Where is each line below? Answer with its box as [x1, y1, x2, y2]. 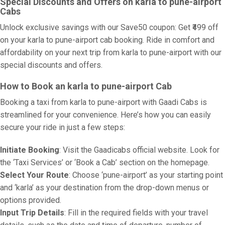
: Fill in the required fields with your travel [64, 208, 208, 217]
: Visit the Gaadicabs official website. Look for [59, 145, 219, 155]
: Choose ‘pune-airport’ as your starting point [69, 170, 223, 180]
